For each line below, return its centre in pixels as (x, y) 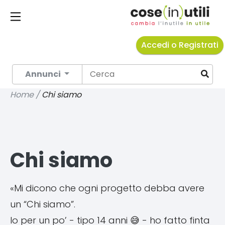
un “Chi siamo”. (43, 204)
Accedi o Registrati (180, 45)
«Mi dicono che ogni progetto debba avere (107, 188)
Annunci (44, 74)
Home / (26, 95)
